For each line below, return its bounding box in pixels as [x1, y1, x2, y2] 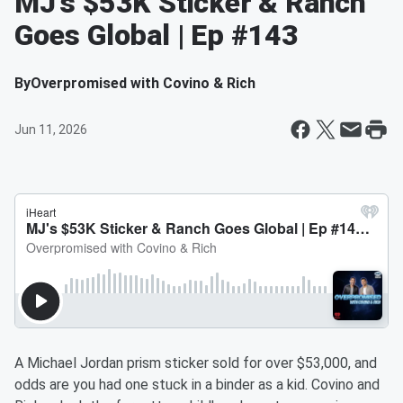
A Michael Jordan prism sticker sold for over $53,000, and [14, 354, 377, 372]
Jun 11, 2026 [14, 122, 87, 137]
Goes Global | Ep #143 [14, 18, 299, 52]
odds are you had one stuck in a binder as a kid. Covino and [14, 376, 380, 393]
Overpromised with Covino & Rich [31, 75, 255, 92]
